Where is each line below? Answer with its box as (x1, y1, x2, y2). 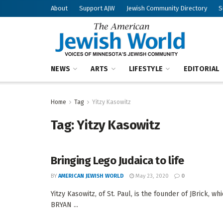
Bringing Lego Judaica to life (51, 154, 184, 167)
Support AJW (79, 4, 115, 12)
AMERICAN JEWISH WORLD (58, 173, 124, 179)
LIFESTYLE (128, 65, 163, 73)
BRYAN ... (51, 201, 78, 209)
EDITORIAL (183, 65, 220, 73)
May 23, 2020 (134, 173, 169, 179)
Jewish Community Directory (126, 4, 207, 12)
